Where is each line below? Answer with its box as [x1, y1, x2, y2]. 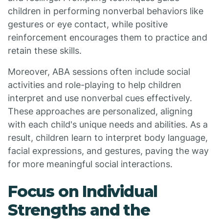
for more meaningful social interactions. [8, 159, 173, 169]
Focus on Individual [8, 182, 158, 201]
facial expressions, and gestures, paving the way [8, 146, 209, 156]
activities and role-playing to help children [8, 80, 181, 90]
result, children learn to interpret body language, [8, 132, 208, 143]
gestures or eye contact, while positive [8, 19, 168, 29]
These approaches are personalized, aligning [8, 106, 193, 116]
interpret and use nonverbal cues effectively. [8, 93, 192, 103]
